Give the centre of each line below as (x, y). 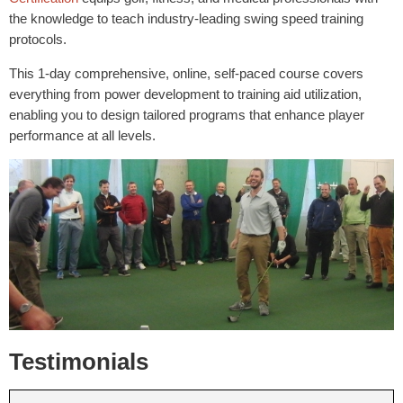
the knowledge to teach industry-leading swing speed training (186, 19)
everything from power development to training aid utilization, (185, 94)
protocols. (38, 40)
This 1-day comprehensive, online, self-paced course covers (186, 74)
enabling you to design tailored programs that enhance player (187, 115)
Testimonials (79, 362)
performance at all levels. (82, 136)
